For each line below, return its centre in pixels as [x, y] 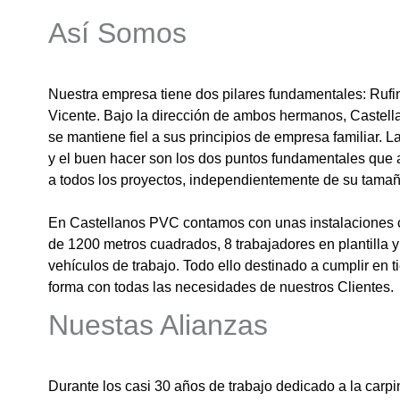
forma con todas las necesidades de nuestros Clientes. [221, 287]
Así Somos [117, 33]
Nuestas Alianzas [158, 325]
